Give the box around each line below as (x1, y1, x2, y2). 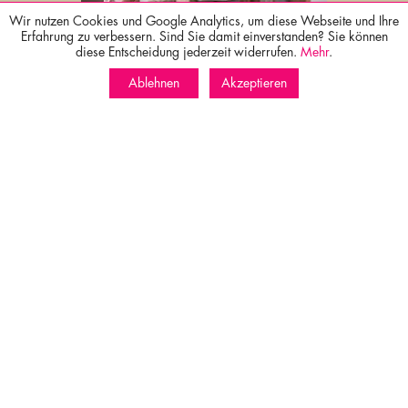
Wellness (177, 15, 231, 30)
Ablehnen (128, 76, 179, 89)
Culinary (178, 183, 230, 199)
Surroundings (164, 352, 244, 367)
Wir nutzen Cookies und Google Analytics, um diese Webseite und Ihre (9, 15, 399, 27)
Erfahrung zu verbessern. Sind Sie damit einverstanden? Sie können (20, 30, 388, 43)
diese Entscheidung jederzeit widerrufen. (76, 46, 301, 58)
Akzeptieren (221, 76, 287, 89)
